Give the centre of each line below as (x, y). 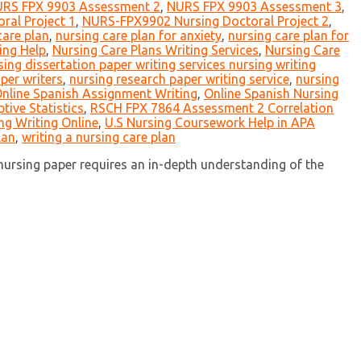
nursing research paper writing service (179, 79)
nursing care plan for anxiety (139, 36)
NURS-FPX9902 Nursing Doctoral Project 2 (205, 21)
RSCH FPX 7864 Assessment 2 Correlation (212, 108)
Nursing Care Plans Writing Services (156, 50)
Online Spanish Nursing (271, 94)
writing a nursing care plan (99, 137)
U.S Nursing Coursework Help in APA (210, 123)
